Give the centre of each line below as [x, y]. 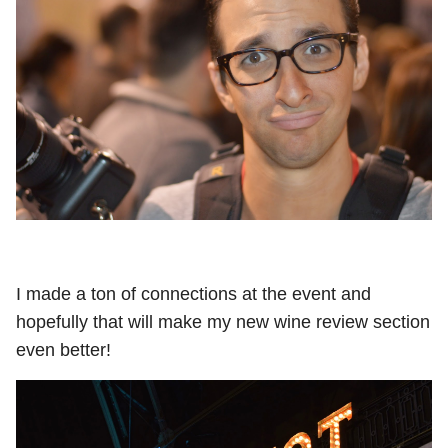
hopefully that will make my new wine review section [223, 322]
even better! [66, 350]
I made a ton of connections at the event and [193, 294]
